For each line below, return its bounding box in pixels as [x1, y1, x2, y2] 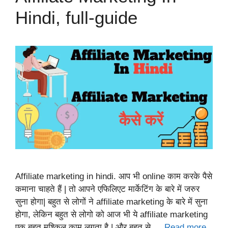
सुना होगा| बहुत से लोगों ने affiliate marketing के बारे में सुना [15, 197, 208, 207]
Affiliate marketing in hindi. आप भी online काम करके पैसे [15, 172, 212, 182]
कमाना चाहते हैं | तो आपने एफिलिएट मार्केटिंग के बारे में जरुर [15, 184, 199, 194]
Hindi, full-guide [15, 8, 137, 27]
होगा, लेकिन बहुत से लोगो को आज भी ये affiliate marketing [15, 210, 208, 220]
